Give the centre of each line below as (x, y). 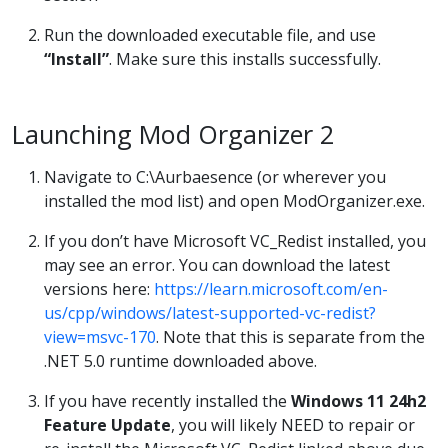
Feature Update (107, 425)
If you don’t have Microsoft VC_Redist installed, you (235, 241)
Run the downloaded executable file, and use (210, 35)
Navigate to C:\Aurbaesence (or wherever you (215, 177)
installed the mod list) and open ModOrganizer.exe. (234, 201)
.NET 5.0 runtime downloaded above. (180, 361)
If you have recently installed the (167, 401)
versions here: (99, 289)
